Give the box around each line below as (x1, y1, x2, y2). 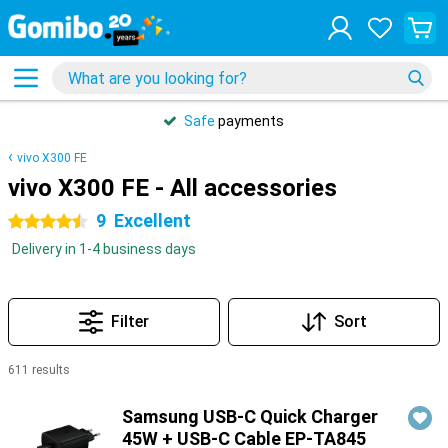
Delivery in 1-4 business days (12, 241, 196, 257)
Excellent (114, 210, 191, 231)
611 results (8, 363, 70, 377)
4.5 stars (8, 214, 65, 230)
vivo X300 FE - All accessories (8, 174, 337, 202)
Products (8, 387, 71, 403)
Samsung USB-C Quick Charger (122, 406, 378, 427)
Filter (111, 312, 149, 331)
